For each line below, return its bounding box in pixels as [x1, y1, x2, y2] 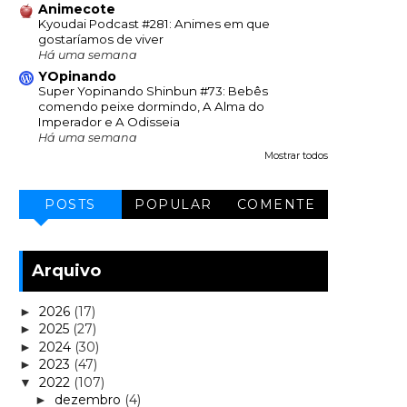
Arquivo [32, 261, 101, 282]
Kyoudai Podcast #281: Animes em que [38, 16, 270, 32]
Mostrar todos [264, 150, 328, 163]
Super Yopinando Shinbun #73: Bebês [38, 84, 268, 99]
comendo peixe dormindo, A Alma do [38, 99, 264, 114]
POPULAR [134, 196, 213, 213]
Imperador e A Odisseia [38, 114, 180, 130]
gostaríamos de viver [38, 32, 164, 47]
